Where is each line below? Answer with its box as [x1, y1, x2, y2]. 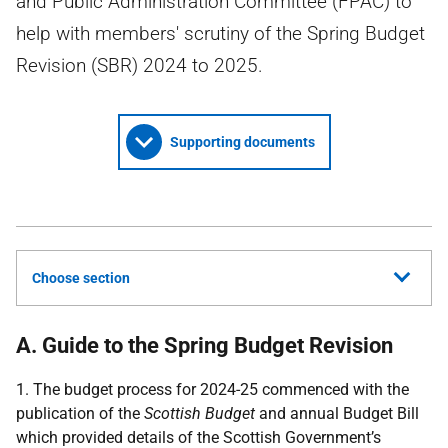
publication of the [16, 404, 144, 423]
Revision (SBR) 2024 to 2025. [16, 54, 263, 77]
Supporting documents [169, 134, 315, 150]
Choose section [32, 270, 130, 286]
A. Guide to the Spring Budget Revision [16, 333, 393, 358]
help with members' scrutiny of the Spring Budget [16, 22, 425, 45]
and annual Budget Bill [255, 404, 419, 423]
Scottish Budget [144, 404, 255, 423]
